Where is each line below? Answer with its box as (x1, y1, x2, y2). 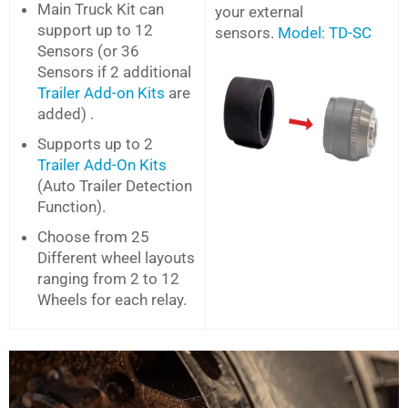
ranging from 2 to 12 (37, 269, 179, 288)
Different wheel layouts (37, 248, 195, 267)
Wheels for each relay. (37, 290, 187, 309)
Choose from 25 (37, 227, 149, 246)
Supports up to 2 (37, 134, 153, 153)
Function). (37, 197, 106, 216)
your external (215, 2, 303, 21)
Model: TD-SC (278, 23, 372, 42)
